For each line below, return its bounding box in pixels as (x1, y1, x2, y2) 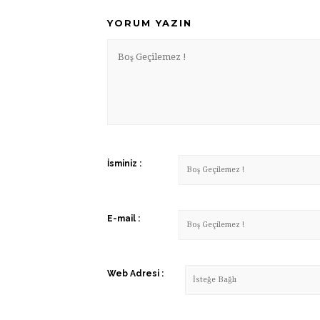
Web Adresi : (107, 268, 164, 279)
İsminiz (107, 158, 137, 169)
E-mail (107, 213, 136, 224)
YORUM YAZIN (107, 16, 192, 29)
